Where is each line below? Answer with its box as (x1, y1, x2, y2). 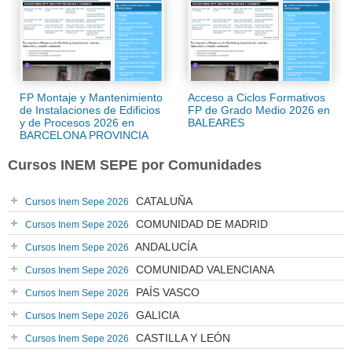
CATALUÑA (133, 195, 192, 208)
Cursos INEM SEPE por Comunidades (8, 157, 262, 174)
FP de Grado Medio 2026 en (188, 104, 330, 117)
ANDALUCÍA (133, 240, 197, 254)
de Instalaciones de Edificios (20, 104, 160, 117)
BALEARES (188, 116, 244, 130)
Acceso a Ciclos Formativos (188, 91, 325, 104)
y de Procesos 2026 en (20, 116, 134, 130)
